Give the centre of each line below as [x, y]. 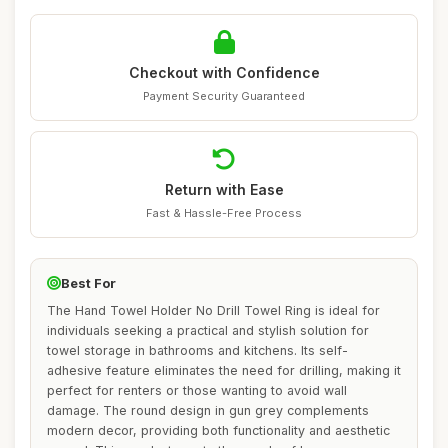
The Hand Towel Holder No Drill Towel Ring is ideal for [213, 310]
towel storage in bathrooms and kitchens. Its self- [197, 350]
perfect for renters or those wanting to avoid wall [197, 390]
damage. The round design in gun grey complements [208, 410]
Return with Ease [224, 189]
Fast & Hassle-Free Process [224, 213]
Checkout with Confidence [224, 72]
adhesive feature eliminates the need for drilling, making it [224, 370]
